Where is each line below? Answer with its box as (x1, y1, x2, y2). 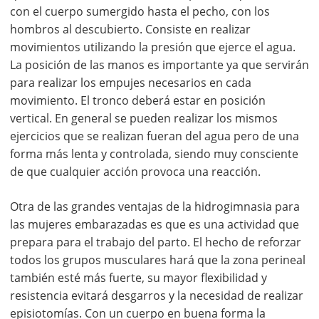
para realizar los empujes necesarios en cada (10, 74, 251, 90)
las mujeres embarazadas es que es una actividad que (10, 216, 299, 232)
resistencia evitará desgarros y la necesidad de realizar (10, 287, 303, 303)
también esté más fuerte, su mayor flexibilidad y (10, 269, 267, 286)
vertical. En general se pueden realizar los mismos (10, 110, 278, 126)
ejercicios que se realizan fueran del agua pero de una (10, 127, 299, 144)
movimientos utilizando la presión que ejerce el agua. (10, 38, 296, 55)
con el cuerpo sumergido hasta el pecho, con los (10, 3, 270, 19)
